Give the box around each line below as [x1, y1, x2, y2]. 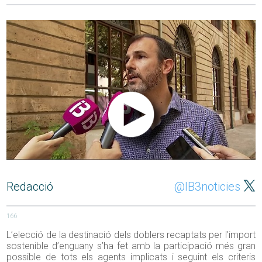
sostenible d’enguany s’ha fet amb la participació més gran [6, 240, 256, 252]
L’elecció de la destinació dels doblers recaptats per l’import [6, 229, 256, 241]
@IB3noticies [174, 180, 240, 194]
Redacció [6, 180, 54, 194]
